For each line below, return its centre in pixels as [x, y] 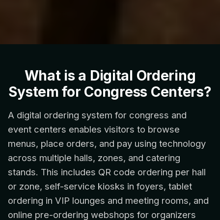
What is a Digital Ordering [110, 75]
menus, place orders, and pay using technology [107, 143]
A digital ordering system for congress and [97, 115]
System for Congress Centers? [110, 92]
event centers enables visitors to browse [94, 129]
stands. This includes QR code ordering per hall [107, 172]
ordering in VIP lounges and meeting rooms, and [108, 200]
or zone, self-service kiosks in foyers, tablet [100, 186]
